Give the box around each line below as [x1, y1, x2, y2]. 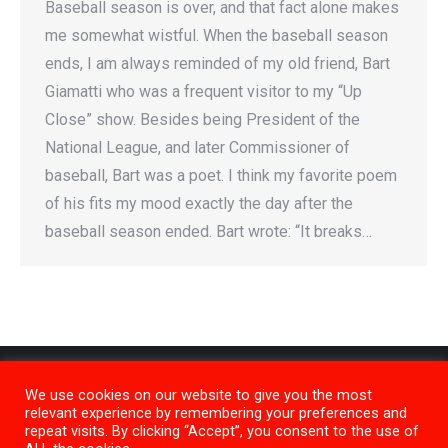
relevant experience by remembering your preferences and [25, 404, 407, 422]
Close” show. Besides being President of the [45, 110, 360, 130]
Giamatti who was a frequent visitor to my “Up [45, 82, 362, 102]
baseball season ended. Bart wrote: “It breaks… [45, 222, 372, 242]
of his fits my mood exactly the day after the [45, 194, 353, 214]
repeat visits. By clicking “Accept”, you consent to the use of [25, 422, 419, 440]
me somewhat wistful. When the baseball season [45, 26, 388, 46]
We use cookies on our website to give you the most [25, 386, 372, 404]
